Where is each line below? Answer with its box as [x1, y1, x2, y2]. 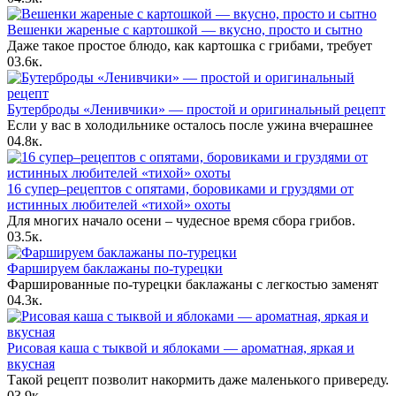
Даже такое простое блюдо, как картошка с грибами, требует [7, 37, 372, 53]
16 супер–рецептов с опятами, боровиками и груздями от [7, 180, 354, 196]
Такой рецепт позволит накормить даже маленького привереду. [7, 371, 389, 387]
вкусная [7, 355, 55, 371]
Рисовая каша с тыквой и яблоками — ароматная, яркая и [7, 339, 354, 355]
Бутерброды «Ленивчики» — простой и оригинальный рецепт [7, 101, 385, 117]
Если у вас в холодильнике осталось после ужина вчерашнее [7, 117, 373, 133]
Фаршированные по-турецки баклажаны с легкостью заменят [7, 276, 378, 292]
